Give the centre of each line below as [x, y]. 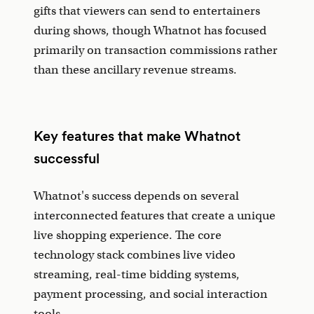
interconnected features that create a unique [155, 215]
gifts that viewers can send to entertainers [147, 11]
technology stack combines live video [135, 254]
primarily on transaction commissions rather [156, 50]
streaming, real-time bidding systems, [137, 274]
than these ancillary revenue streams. [135, 69]
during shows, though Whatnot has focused [150, 30]
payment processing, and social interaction [151, 294]
